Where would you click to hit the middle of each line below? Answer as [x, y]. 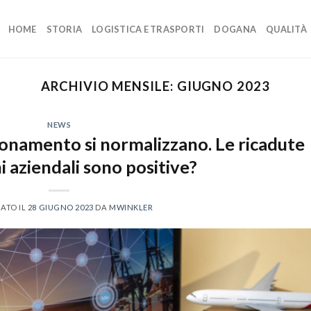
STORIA [64, 29]
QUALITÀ [286, 29]
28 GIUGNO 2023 [60, 207]
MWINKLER [131, 207]
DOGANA [235, 29]
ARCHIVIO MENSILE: [109, 86]
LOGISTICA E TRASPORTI [148, 29]
